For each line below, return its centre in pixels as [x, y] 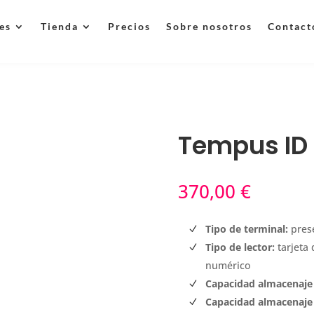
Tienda [59, 26]
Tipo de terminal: [246, 229]
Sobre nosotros [209, 26]
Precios [129, 26]
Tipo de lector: [240, 247]
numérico [227, 266]
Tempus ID [243, 145]
